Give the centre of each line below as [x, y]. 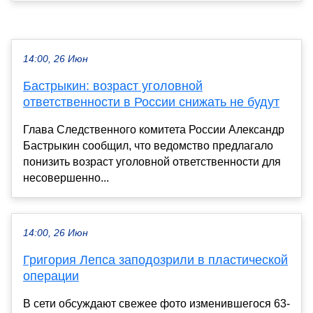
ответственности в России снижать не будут [151, 102]
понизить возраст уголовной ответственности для [152, 162]
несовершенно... [66, 178]
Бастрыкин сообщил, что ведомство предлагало [148, 146]
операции [51, 276]
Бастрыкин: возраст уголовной [113, 86]
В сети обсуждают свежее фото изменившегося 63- [156, 304]
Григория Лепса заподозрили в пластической [155, 260]
